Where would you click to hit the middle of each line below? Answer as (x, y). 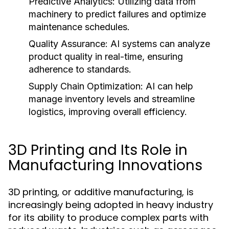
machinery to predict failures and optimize (117, 14)
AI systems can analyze (159, 44)
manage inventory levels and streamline (112, 99)
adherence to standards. (80, 69)
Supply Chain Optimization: (86, 86)
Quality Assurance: (68, 44)
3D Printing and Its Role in (98, 150)
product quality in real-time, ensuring (106, 56)
